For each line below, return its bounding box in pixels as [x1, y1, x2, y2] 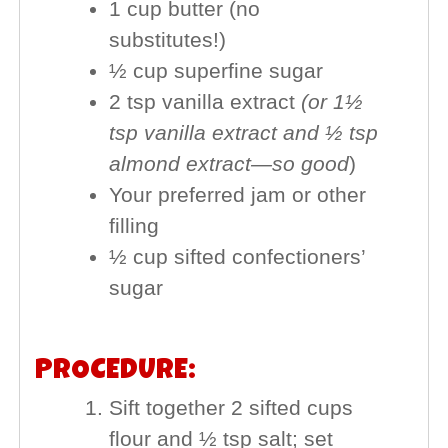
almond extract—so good [108, 152, 349, 177]
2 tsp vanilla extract [108, 90, 301, 115]
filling [108, 214, 159, 239]
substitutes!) [108, 28, 226, 53]
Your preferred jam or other [108, 183, 366, 208]
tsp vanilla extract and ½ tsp [108, 121, 378, 146]
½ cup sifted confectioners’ [108, 245, 365, 270]
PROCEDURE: [34, 358, 196, 387]
